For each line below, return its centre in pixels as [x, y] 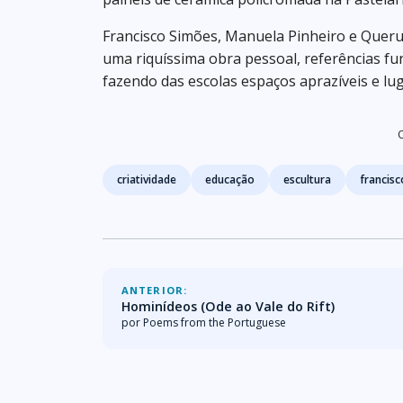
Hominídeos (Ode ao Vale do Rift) [228, 306]
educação [230, 179]
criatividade [147, 179]
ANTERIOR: [155, 290]
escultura [307, 179]
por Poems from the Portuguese [204, 322]
